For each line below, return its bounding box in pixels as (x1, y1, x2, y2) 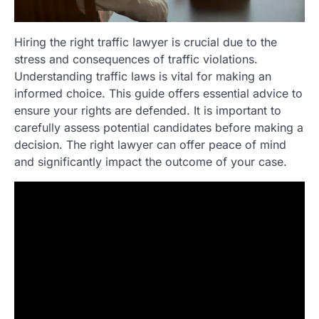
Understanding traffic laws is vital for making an (14, 69, 271, 84)
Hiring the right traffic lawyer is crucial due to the (14, 35, 277, 50)
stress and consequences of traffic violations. (14, 52, 258, 67)
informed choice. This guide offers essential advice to (14, 86, 303, 101)
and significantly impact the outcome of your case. (14, 155, 287, 169)
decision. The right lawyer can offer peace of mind (14, 137, 286, 152)
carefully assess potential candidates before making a (14, 120, 303, 135)
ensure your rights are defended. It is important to (14, 103, 281, 118)
